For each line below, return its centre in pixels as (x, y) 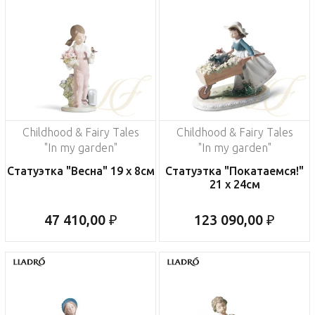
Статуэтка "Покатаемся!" (234, 171)
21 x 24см (234, 185)
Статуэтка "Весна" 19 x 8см (81, 171)
